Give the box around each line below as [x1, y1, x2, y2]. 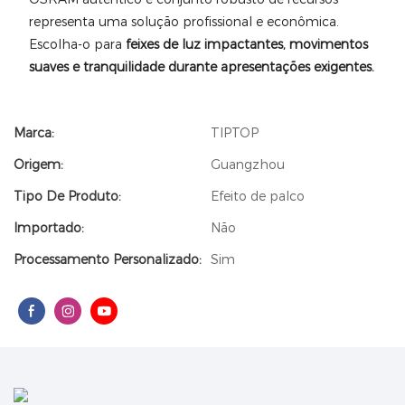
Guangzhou [211, 156, 285, 173]
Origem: [14, 156, 63, 173]
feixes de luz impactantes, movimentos [125, 36, 368, 52]
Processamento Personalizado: [14, 251, 202, 268]
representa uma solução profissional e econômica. [28, 14, 339, 30]
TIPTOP [211, 125, 259, 141]
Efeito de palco [211, 188, 305, 204]
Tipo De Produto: [14, 188, 121, 204]
